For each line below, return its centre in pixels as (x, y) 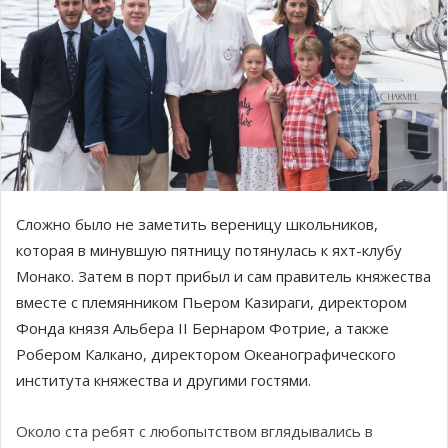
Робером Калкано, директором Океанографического (206, 353)
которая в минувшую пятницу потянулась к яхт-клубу (209, 249)
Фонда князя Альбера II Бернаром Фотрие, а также (202, 327)
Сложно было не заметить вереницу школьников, (197, 223)
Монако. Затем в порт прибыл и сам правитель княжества (223, 275)
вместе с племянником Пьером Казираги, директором (211, 301)
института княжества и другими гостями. (163, 379)
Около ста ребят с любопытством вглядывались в (194, 430)
